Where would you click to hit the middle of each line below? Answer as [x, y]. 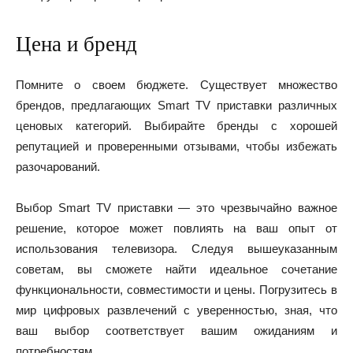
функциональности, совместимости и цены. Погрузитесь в [176, 290]
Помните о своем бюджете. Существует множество [176, 85]
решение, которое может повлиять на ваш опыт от [176, 228]
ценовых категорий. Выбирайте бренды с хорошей [176, 126]
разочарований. [58, 167]
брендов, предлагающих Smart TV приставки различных [176, 105]
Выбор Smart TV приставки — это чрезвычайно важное [176, 208]
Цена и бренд [76, 44]
